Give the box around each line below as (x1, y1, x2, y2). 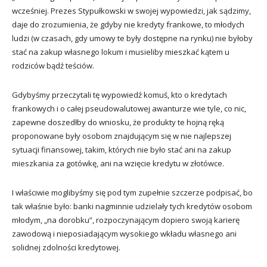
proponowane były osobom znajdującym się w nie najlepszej (12, 130, 231, 141)
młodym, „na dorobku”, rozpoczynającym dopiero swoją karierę (12, 214, 240, 225)
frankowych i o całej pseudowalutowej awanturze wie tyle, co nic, (12, 103, 246, 114)
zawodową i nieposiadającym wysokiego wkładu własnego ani (12, 228, 237, 239)
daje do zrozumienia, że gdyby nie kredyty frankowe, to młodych (12, 18, 244, 30)
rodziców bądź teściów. (12, 60, 94, 71)
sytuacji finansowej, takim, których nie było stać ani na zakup (12, 144, 231, 155)
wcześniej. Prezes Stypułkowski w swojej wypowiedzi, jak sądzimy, (12, 5, 251, 16)
